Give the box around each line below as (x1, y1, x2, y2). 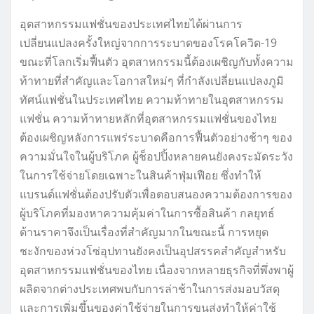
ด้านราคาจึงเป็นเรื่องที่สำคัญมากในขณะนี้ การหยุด (20, 224, 268, 240)
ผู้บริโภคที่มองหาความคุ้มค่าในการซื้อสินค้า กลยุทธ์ (20, 205, 275, 221)
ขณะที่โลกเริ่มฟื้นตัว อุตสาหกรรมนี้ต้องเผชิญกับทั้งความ (20, 53, 294, 69)
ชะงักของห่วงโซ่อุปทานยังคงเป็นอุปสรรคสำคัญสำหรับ (20, 243, 286, 259)
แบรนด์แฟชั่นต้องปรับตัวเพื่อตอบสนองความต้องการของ (20, 186, 292, 202)
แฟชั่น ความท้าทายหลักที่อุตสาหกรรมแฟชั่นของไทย (20, 110, 277, 126)
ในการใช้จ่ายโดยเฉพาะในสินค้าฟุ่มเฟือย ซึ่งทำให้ (20, 167, 261, 183)
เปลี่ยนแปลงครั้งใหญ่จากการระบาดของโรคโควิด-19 (20, 34, 277, 50)
